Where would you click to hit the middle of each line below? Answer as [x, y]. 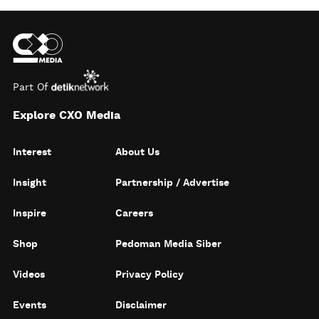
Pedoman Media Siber [169, 244]
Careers [135, 214]
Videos [29, 275]
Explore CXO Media [67, 115]
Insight [30, 183]
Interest [32, 152]
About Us [138, 152]
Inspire [30, 214]
